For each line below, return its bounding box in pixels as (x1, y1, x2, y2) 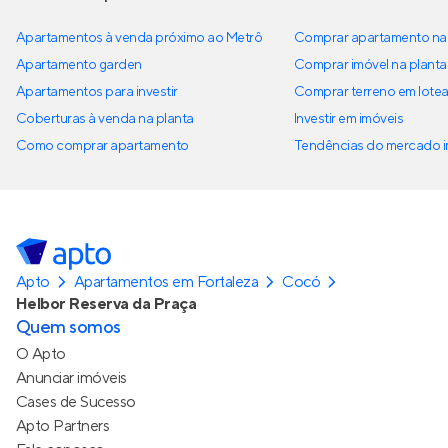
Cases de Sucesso (16, 391, 136, 412)
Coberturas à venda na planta (16, 109, 194, 128)
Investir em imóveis (294, 109, 404, 128)
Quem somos (16, 315, 121, 339)
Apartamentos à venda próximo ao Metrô (16, 28, 263, 47)
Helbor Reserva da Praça (16, 293, 197, 314)
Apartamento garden (16, 55, 142, 74)
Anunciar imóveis (16, 367, 127, 388)
